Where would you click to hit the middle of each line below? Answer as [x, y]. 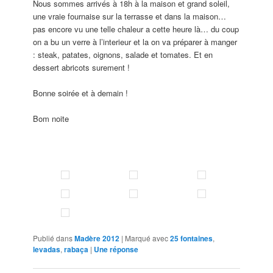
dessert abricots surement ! [82, 67]
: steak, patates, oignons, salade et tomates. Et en [123, 54]
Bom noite [51, 119]
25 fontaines [192, 239]
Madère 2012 [97, 239]
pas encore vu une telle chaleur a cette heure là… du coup [136, 29]
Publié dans [53, 238]
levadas [47, 250]
